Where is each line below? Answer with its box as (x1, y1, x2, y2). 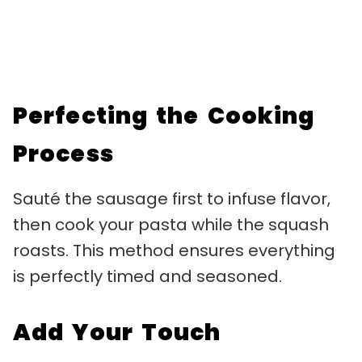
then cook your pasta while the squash (13, 213, 329, 236)
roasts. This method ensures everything (13, 238, 335, 262)
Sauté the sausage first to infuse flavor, (13, 187, 330, 210)
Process (13, 137, 114, 170)
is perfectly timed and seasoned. (13, 264, 282, 288)
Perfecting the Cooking (13, 99, 315, 132)
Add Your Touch (13, 316, 221, 348)
